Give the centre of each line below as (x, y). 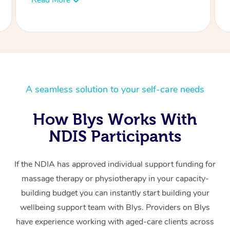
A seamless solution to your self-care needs (115, 90)
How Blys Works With (115, 119)
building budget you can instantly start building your (115, 193)
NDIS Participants (115, 136)
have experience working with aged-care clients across (115, 222)
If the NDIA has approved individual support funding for (115, 165)
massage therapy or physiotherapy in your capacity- (115, 179)
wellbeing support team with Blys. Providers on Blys (115, 208)
